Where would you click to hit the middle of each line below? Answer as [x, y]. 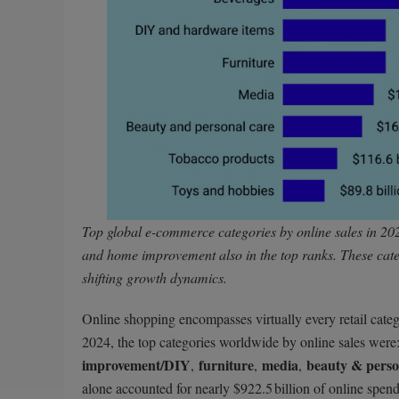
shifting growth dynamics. [155, 277]
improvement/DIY [136, 364]
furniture [226, 364]
